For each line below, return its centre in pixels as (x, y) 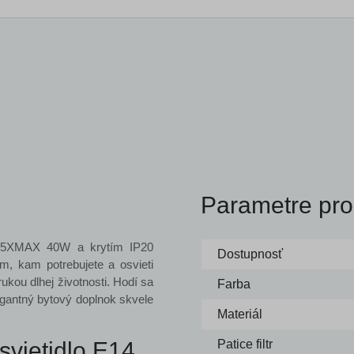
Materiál (240, 314)
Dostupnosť (250, 254)
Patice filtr (245, 344)
